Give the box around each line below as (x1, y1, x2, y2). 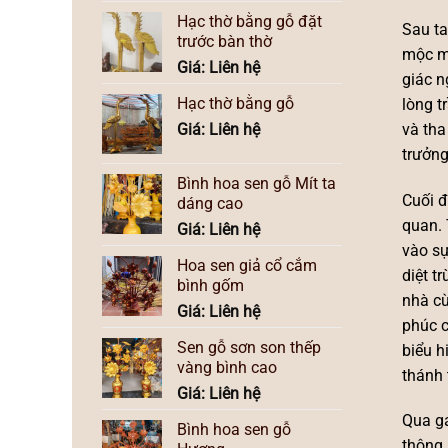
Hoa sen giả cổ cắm (177, 255, 317, 275)
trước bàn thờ (177, 31, 272, 51)
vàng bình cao (177, 357, 277, 377)
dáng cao (177, 193, 243, 213)
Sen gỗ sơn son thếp (177, 337, 321, 357)
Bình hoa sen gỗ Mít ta (177, 173, 336, 193)
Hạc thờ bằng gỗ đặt (177, 11, 322, 31)
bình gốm (177, 275, 244, 295)
